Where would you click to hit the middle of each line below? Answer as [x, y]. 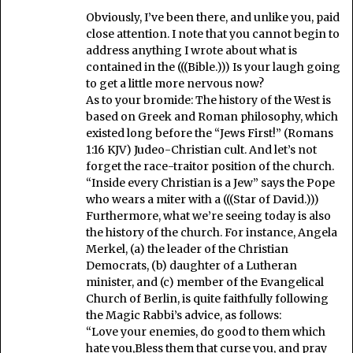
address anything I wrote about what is [191, 51]
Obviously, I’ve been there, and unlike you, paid [213, 18]
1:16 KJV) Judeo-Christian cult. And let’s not [201, 150]
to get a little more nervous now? [175, 84]
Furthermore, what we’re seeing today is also [208, 216]
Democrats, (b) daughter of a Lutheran [191, 266]
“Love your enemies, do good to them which [206, 332]
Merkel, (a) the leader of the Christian [187, 249]
